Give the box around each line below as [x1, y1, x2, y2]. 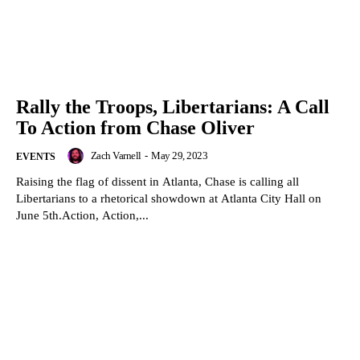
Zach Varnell [90, 149, 141, 162]
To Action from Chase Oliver [16, 117, 255, 138]
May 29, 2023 [151, 149, 207, 162]
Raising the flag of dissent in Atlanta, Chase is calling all [16, 174, 299, 188]
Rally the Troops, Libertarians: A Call [16, 96, 329, 117]
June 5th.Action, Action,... [16, 208, 149, 222]
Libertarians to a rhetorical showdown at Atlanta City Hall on [16, 191, 321, 205]
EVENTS [16, 150, 55, 162]
